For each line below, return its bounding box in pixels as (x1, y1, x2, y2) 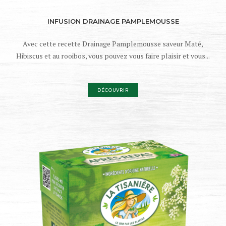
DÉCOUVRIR (97, 87, 129, 93)
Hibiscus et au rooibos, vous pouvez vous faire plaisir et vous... (16, 50, 210, 61)
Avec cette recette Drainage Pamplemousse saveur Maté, (23, 38, 203, 48)
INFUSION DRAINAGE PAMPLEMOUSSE (47, 17, 179, 25)
